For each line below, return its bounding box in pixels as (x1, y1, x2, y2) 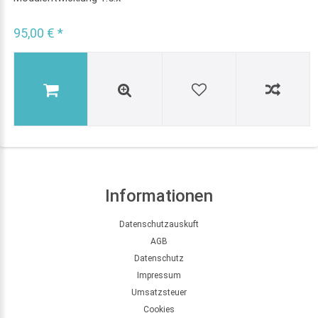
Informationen (105, 185, 213, 206)
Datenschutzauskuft (119, 219, 199, 229)
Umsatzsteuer (131, 287, 187, 297)
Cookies (143, 304, 175, 314)
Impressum (137, 270, 181, 280)
